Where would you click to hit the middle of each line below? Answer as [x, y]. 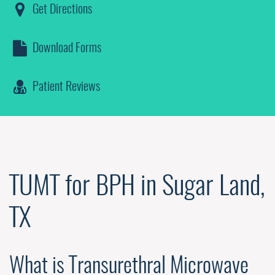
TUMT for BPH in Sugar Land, [137, 188]
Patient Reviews [65, 87]
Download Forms [66, 49]
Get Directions [61, 10]
